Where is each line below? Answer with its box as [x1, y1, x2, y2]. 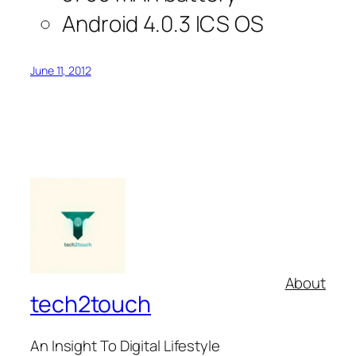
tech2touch [30, 288, 151, 320]
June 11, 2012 [30, 63, 91, 79]
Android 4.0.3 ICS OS [62, 9, 264, 39]
